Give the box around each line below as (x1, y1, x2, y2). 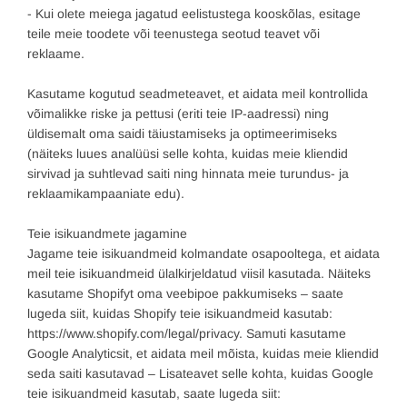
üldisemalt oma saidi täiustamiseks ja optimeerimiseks (27, 126, 337, 142)
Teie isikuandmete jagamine (27, 226, 187, 242)
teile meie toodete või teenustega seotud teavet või (27, 26, 320, 42)
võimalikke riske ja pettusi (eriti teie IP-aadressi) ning (27, 106, 329, 122)
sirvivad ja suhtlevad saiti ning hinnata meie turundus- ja (27, 166, 349, 182)
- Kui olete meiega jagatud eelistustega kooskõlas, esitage (27, 6, 361, 22)
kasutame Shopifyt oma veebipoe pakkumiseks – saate (27, 286, 343, 302)
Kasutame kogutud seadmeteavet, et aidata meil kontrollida (27, 86, 368, 102)
